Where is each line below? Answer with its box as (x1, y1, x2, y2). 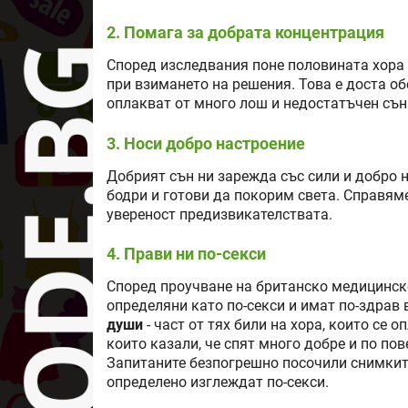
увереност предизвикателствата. (107, 206, 332, 223)
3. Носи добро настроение (107, 133, 305, 153)
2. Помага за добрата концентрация (107, 23, 384, 43)
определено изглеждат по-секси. (107, 373, 329, 391)
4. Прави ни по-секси (107, 243, 266, 263)
